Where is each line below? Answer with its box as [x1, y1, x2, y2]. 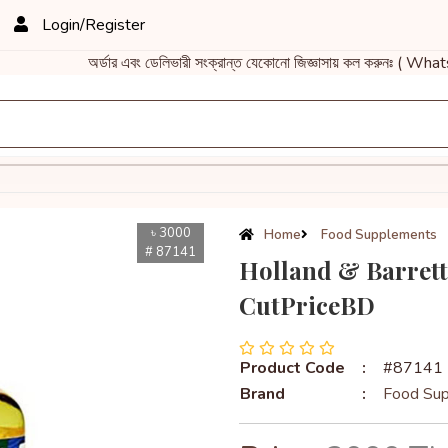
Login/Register [38, 14, 145, 36]
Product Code [240, 357, 345, 379]
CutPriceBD [239, 289, 375, 321]
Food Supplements [318, 226, 437, 244]
